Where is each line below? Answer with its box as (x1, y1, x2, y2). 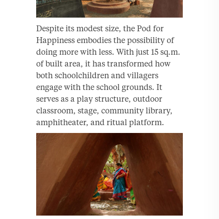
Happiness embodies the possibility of (36, 35, 174, 45)
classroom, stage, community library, (36, 106, 173, 116)
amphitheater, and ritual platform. (36, 117, 164, 128)
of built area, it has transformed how (36, 59, 171, 69)
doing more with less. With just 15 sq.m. (36, 47, 180, 57)
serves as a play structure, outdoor (36, 94, 162, 104)
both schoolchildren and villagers (36, 70, 158, 81)
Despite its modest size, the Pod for (36, 23, 164, 34)
